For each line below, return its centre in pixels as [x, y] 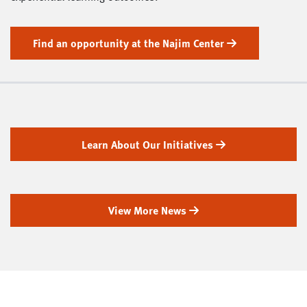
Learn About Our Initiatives [149, 144]
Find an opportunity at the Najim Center [130, 44]
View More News [149, 210]
